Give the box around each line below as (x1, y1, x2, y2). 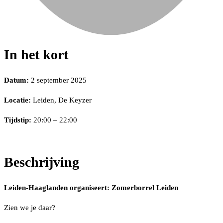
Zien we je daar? (4, 204, 55, 212)
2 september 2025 (29, 76, 87, 84)
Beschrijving (4, 154, 79, 170)
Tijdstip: (4, 115, 31, 124)
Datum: (4, 76, 29, 84)
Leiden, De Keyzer (31, 96, 92, 104)
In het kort (4, 46, 68, 62)
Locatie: (4, 96, 31, 104)
